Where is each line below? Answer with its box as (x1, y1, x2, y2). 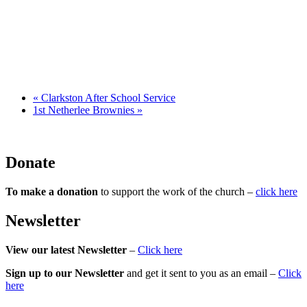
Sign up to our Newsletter (5, 267, 124, 279)
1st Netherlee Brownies (33, 104, 137, 116)
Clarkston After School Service (38, 92, 175, 104)
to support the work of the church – (98, 185, 256, 197)
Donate (5, 153, 56, 172)
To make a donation (5, 185, 98, 197)
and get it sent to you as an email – (124, 267, 278, 279)
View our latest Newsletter (5, 243, 127, 256)
